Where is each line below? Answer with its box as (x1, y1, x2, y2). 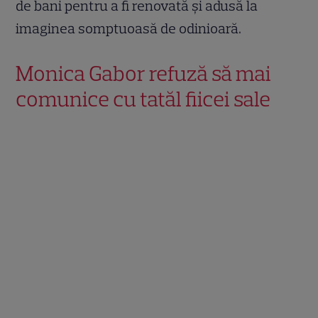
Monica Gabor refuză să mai (16, 60, 272, 87)
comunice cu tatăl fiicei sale (16, 85, 271, 112)
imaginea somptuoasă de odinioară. (16, 19, 242, 37)
